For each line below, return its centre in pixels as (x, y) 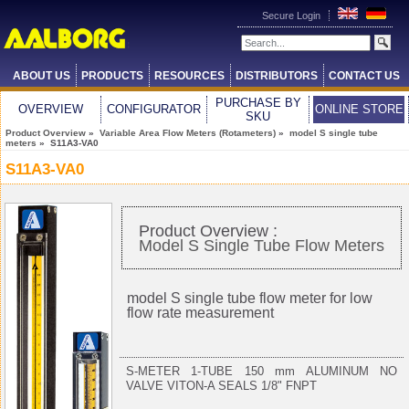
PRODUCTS (112, 76)
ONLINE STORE (359, 109)
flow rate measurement (200, 313)
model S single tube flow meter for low (250, 299)
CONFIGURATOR (154, 109)
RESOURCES (189, 76)
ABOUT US (41, 76)
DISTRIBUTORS (276, 76)
